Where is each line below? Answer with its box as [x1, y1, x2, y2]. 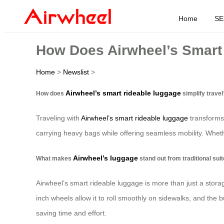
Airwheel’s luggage [73, 153, 138, 162]
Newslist [63, 67, 89, 76]
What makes [36, 154, 73, 161]
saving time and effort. [36, 209, 106, 217]
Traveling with [36, 114, 81, 122]
